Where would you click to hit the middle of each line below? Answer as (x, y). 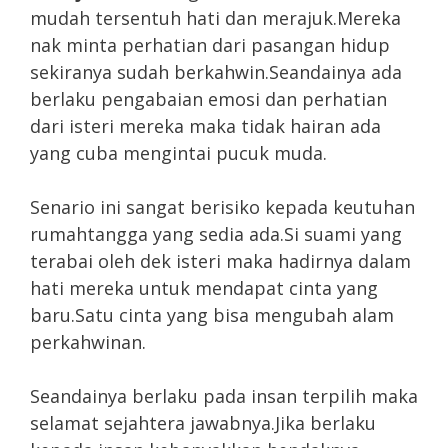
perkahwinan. (88, 341)
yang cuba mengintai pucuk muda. (178, 152)
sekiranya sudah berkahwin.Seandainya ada (216, 71)
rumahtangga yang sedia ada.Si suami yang (216, 233)
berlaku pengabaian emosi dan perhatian (208, 98)
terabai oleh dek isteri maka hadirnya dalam (220, 260)
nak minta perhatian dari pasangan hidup (210, 44)
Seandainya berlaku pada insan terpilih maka (224, 395)
